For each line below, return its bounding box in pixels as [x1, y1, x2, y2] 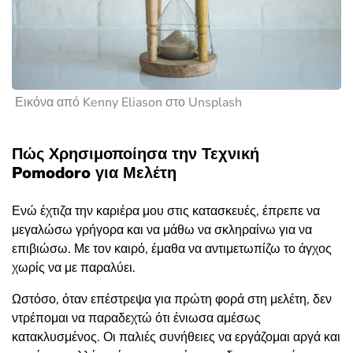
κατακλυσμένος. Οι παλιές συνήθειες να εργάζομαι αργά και [12, 329, 340, 347]
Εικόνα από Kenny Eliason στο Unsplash [15, 94, 242, 112]
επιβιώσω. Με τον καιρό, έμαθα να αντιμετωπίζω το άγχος [12, 240, 332, 258]
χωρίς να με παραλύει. [12, 259, 136, 277]
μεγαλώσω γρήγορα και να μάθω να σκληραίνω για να [12, 221, 312, 240]
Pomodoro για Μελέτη [12, 162, 176, 184]
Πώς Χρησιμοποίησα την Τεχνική [12, 143, 259, 165]
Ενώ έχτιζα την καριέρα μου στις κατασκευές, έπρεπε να [12, 203, 320, 221]
